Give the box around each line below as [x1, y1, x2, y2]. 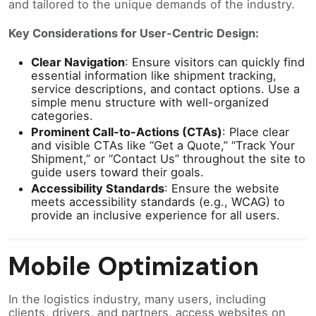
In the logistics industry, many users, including [8, 292, 266, 307]
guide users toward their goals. [31, 165, 204, 180]
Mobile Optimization [8, 250, 259, 284]
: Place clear [222, 125, 289, 140]
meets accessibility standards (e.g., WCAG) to [31, 195, 285, 209]
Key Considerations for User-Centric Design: [8, 26, 259, 41]
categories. [31, 109, 93, 123]
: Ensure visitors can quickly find [125, 55, 305, 70]
